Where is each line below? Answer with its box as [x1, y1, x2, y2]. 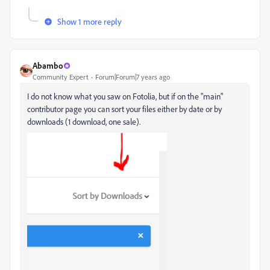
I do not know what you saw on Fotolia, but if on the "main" [27, 91, 223, 101]
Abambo [33, 60, 63, 71]
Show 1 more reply [57, 16, 122, 27]
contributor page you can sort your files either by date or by [27, 104, 222, 114]
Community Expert [33, 72, 89, 81]
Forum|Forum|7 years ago [95, 72, 170, 81]
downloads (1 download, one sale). [27, 116, 140, 127]
